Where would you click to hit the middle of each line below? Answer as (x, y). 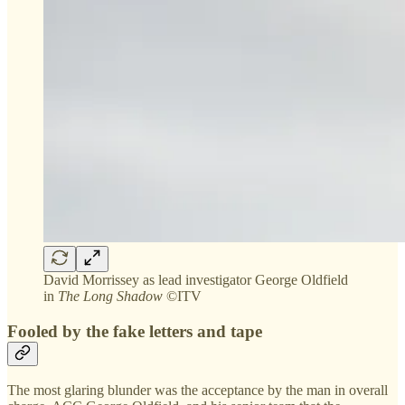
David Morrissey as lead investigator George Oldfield (196, 279)
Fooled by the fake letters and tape (135, 331)
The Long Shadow (110, 296)
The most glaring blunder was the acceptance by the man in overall (198, 391)
